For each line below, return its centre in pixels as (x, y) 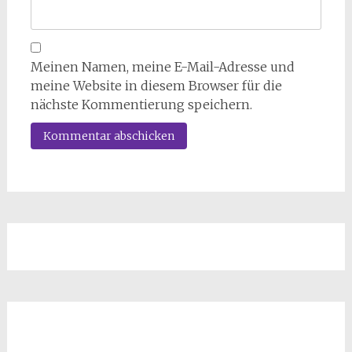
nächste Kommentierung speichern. (141, 104)
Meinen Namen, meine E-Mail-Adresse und (162, 67)
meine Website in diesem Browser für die (156, 86)
